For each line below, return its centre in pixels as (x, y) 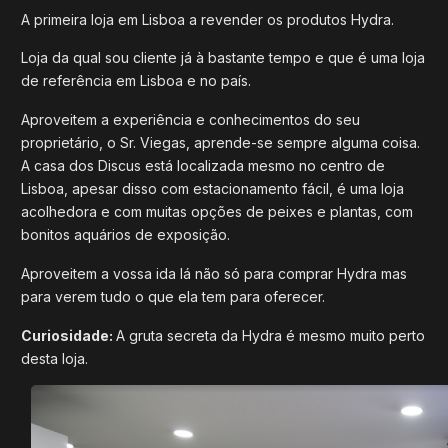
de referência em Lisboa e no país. (138, 81)
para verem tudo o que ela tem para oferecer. (173, 296)
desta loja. (54, 358)
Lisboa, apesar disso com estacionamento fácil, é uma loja (212, 189)
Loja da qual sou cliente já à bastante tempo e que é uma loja (223, 58)
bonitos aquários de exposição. (127, 235)
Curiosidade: (68, 335)
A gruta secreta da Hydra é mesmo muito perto (270, 335)
